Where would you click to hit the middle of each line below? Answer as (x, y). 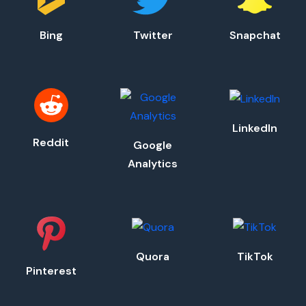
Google (153, 145)
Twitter (153, 36)
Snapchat (255, 36)
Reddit (51, 143)
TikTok (255, 256)
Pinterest (51, 271)
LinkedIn (255, 128)
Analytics (153, 164)
